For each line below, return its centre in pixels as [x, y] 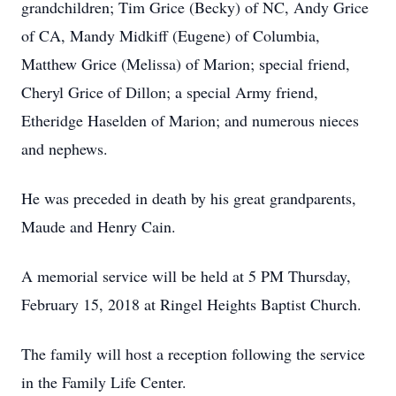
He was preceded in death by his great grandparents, [189, 198]
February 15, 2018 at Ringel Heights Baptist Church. [191, 304]
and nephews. [65, 148]
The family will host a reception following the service [193, 354]
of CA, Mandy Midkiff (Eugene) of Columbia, [171, 35]
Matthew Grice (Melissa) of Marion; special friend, [186, 64]
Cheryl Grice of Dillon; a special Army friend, [170, 92]
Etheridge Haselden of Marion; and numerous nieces [190, 120]
